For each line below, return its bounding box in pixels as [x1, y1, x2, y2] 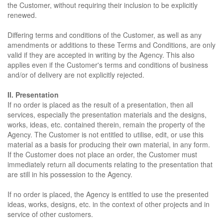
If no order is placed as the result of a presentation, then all [7, 100, 193, 110]
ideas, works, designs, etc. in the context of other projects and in [7, 199, 210, 209]
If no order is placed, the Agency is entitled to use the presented [7, 189, 209, 199]
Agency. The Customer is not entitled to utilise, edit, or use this [7, 129, 204, 139]
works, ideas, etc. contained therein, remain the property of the [7, 119, 205, 129]
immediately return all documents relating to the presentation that [7, 159, 213, 169]
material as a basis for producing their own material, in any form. [7, 139, 210, 149]
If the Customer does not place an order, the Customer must [7, 149, 197, 159]
